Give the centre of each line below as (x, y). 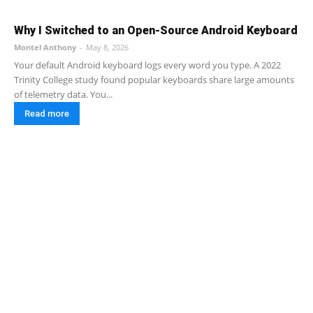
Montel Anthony (45, 47)
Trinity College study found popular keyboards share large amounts (154, 79)
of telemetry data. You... (63, 94)
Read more (47, 113)
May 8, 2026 (107, 47)
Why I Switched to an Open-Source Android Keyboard (156, 30)
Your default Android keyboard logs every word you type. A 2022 (147, 65)
